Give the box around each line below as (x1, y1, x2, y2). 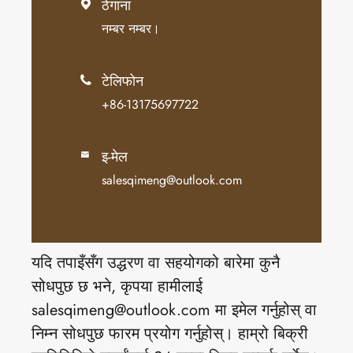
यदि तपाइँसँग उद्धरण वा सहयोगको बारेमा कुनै (32, 251, 280, 274)
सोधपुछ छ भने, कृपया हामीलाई (32, 274, 203, 298)
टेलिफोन (102, 70, 143, 91)
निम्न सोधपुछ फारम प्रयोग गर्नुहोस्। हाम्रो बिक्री (32, 321, 308, 345)
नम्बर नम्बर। (102, 19, 160, 38)
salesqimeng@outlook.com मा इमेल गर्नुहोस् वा (32, 298, 317, 321)
